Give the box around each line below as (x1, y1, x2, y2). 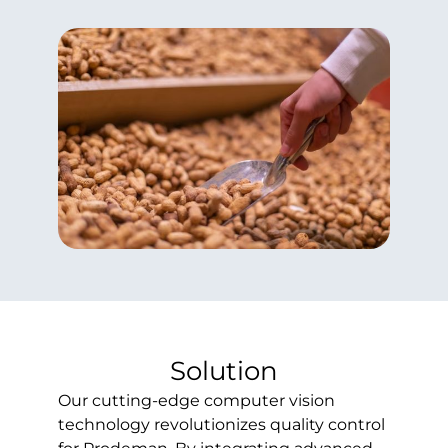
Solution (170, 354, 278, 387)
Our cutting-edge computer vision (57, 390, 335, 410)
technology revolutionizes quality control (57, 414, 385, 434)
